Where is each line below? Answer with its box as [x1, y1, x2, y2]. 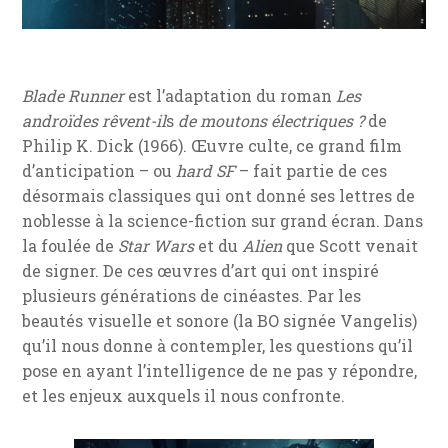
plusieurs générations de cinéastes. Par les [22, 284, 362, 306]
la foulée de [22, 234, 119, 256]
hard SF [176, 159, 236, 181]
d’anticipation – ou [22, 159, 177, 181]
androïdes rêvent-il [22, 109, 167, 131]
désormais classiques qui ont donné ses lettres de [22, 184, 416, 206]
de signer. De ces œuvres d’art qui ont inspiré [22, 259, 380, 281]
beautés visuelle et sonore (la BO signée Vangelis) [22, 309, 418, 331]
